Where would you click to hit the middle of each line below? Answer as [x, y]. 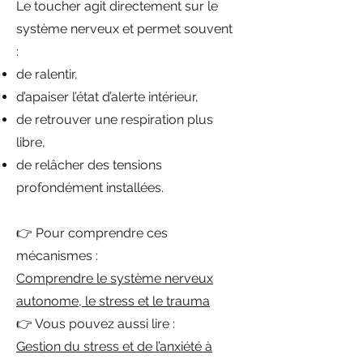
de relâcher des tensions [89, 165]
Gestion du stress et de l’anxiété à [114, 346]
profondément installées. [90, 188]
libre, [31, 142]
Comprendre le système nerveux [115, 278]
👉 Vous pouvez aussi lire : [96, 324]
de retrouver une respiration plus [115, 120]
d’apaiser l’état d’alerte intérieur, [107, 97]
